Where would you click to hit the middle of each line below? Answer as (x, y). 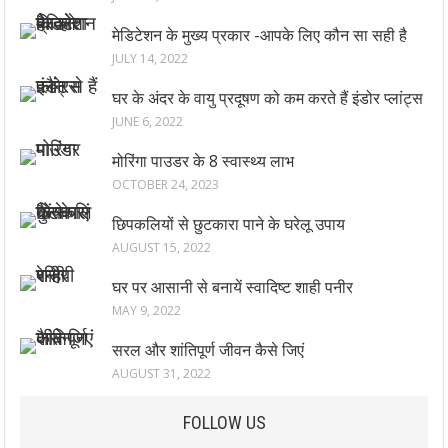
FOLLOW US (224, 422)
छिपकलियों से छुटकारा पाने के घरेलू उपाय (229, 224)
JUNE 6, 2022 (148, 121)
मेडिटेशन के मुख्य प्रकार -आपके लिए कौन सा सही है (260, 35)
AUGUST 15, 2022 (162, 247)
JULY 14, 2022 (150, 58)
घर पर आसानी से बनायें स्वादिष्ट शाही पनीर (233, 287)
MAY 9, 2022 (147, 310)
